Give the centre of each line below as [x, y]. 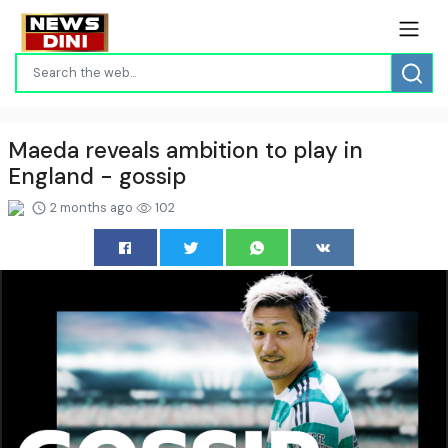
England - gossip [97, 176]
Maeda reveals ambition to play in [185, 150]
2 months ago [91, 207]
